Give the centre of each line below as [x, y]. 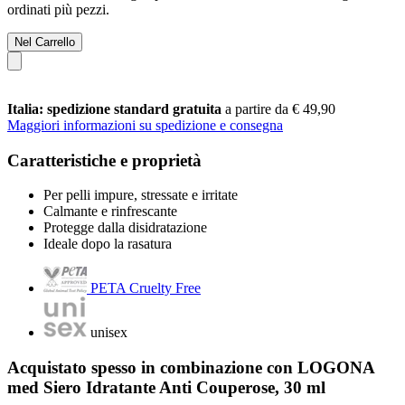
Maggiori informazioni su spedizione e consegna [145, 125]
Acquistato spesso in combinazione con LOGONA [191, 367]
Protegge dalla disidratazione [125, 228]
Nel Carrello [45, 42]
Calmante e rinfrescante [110, 212]
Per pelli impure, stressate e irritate [141, 195]
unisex [109, 333]
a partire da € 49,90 [280, 108]
